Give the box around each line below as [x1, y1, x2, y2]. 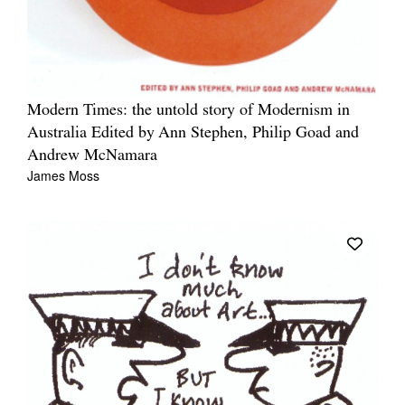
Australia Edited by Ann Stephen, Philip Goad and [27, 124, 359, 142]
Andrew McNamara [27, 146, 157, 165]
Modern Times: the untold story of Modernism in [27, 101, 350, 119]
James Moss [27, 165, 99, 184]
